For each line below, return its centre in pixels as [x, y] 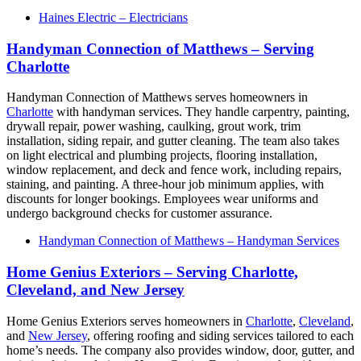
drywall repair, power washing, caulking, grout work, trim [154, 127]
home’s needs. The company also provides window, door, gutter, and [180, 350]
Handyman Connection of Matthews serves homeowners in [157, 98]
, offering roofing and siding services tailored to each [220, 335]
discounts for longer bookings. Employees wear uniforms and [162, 199]
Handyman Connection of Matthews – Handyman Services [189, 241]
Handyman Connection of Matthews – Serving [160, 48]
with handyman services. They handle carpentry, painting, [201, 112]
